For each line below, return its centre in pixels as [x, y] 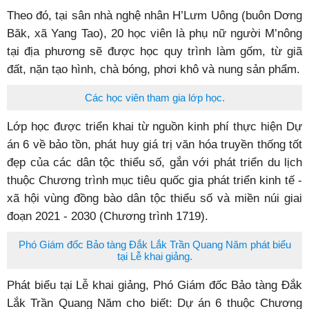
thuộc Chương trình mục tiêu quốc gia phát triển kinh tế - [154, 199]
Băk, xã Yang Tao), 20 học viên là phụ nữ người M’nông [154, 52]
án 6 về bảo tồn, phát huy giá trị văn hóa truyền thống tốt [154, 163]
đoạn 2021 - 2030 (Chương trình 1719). [108, 235]
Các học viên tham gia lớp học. [154, 117]
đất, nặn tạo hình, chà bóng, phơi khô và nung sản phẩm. [153, 88]
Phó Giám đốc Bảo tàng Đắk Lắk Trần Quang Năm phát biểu [154, 264]
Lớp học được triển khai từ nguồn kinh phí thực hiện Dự [154, 146]
